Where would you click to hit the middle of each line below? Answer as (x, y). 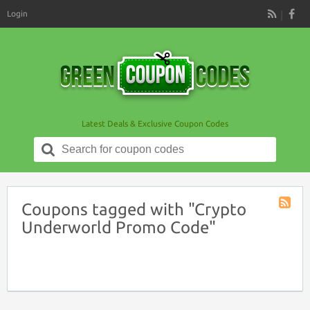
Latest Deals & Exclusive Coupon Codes (155, 124)
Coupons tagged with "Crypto (134, 209)
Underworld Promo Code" (119, 227)
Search (76, 143)
